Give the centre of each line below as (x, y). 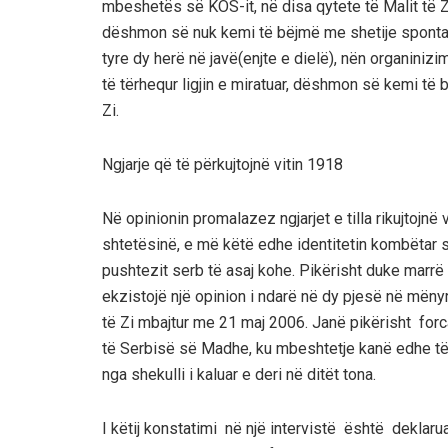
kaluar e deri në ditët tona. (284, 374)
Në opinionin (147, 218)
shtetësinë (139, 244)
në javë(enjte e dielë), (263, 58)
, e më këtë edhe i (239, 244)
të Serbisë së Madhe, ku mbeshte (220, 348)
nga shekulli (145, 374)
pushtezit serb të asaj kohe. (198, 270)
